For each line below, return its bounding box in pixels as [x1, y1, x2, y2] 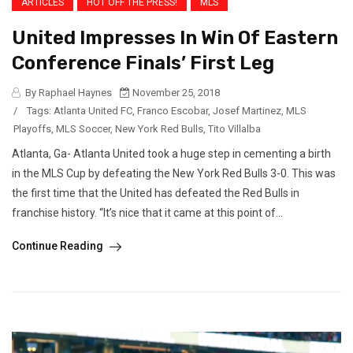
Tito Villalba [208, 122, 261, 135]
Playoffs [13, 122, 51, 135]
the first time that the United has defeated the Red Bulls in [12, 186, 299, 199]
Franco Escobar [137, 104, 208, 117]
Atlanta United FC [54, 104, 132, 117]
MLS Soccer [56, 122, 110, 135]
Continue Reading [12, 239, 106, 252]
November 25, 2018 [130, 86, 220, 98]
